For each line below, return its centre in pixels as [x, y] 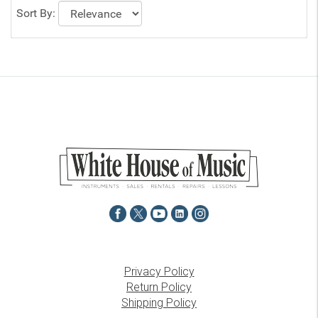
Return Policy [159, 287]
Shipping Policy [159, 303]
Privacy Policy [159, 272]
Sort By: [37, 13]
